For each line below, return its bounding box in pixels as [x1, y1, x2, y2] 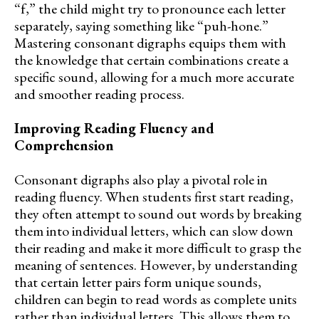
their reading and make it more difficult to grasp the [14, 238, 301, 257]
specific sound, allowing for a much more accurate [14, 67, 294, 86]
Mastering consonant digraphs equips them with [14, 33, 286, 52]
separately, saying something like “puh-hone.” [14, 16, 268, 35]
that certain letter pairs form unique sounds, [14, 272, 261, 291]
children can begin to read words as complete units [14, 289, 297, 308]
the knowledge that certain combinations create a [14, 50, 288, 69]
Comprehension [14, 135, 114, 155]
